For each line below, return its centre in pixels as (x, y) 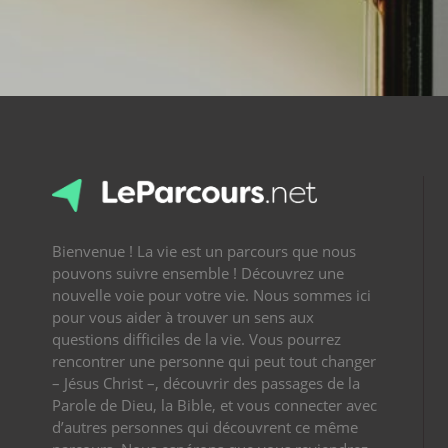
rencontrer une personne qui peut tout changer (214, 361)
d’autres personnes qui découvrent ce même (205, 427)
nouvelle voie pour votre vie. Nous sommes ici (211, 295)
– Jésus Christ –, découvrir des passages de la (206, 383)
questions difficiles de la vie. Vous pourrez (196, 339)
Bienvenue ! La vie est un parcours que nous (204, 251)
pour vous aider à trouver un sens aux (183, 317)
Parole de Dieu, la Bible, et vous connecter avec (214, 405)
